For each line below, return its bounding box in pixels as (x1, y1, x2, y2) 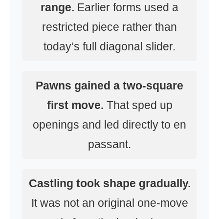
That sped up (103, 99, 173, 111)
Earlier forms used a (74, 1, 178, 14)
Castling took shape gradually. (28, 177, 191, 190)
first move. (46, 99, 104, 111)
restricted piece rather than (42, 21, 177, 33)
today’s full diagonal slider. (44, 40, 175, 53)
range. (41, 1, 74, 14)
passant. (88, 138, 131, 151)
